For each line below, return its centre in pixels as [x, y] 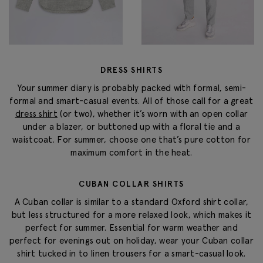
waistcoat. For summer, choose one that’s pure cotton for [131, 139]
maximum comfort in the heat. [131, 152]
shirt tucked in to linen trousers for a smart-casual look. [131, 254]
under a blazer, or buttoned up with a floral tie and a [131, 126]
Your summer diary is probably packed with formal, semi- [131, 87]
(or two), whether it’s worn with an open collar [153, 113]
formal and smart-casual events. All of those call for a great [131, 100]
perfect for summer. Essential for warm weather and [131, 228]
